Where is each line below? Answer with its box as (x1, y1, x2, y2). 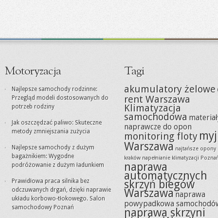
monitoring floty (124, 130, 198, 142)
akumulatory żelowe (124, 83, 216, 95)
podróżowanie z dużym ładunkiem (12, 162, 104, 168)
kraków (124, 155, 141, 161)
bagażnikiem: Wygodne (12, 153, 74, 160)
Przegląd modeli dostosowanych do (12, 94, 109, 101)
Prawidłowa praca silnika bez (12, 178, 90, 184)
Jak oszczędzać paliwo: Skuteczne (12, 119, 102, 126)
